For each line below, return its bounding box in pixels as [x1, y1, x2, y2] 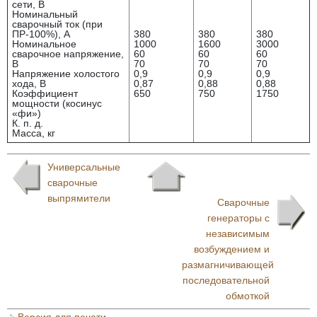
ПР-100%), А [12, 28, 70, 40]
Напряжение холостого [12, 68, 120, 79]
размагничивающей [182, 259, 275, 270]
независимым [206, 228, 270, 239]
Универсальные [47, 161, 120, 173]
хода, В [12, 78, 46, 89]
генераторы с [207, 212, 270, 224]
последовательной [183, 275, 270, 286]
